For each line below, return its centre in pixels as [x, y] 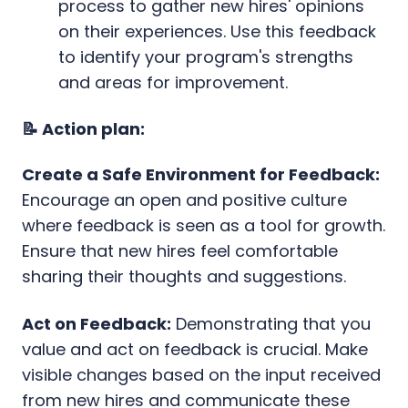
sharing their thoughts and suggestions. [184, 276]
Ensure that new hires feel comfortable [180, 250]
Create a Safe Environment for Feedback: [201, 174]
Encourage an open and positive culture [184, 199]
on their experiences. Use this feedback [217, 31]
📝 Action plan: [83, 128]
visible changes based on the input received [201, 374]
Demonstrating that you [271, 323]
